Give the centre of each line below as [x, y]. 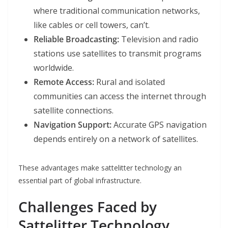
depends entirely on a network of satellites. [116, 139]
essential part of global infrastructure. [80, 181]
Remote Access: [64, 82]
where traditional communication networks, [117, 11]
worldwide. [54, 68]
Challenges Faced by [88, 207]
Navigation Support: [73, 125]
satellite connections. [74, 111]
